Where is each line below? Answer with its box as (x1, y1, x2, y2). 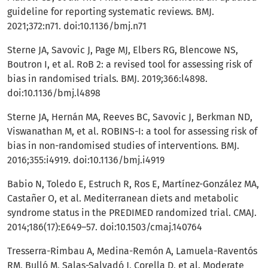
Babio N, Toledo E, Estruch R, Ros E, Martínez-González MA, (7, 178, 259, 190)
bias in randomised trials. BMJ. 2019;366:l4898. (7, 73, 208, 85)
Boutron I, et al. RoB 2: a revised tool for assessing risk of (7, 59, 252, 71)
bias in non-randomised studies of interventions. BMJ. (7, 140, 239, 152)
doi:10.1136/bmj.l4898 (7, 87, 100, 99)
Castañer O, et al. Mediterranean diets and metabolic (7, 193, 239, 205)
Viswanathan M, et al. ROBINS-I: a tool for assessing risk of (7, 126, 257, 138)
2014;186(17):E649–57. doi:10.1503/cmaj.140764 (7, 221, 202, 233)
